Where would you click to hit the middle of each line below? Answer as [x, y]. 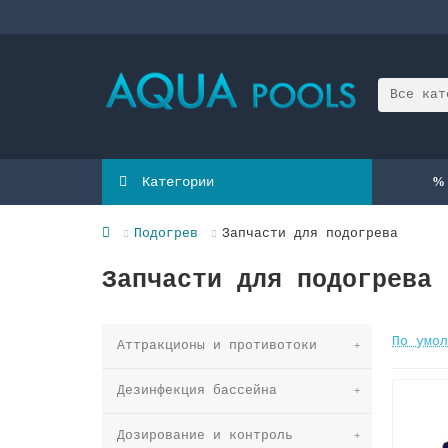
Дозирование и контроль [205, 435]
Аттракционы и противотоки [217, 345]
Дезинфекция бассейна [197, 390]
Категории [177, 181]
